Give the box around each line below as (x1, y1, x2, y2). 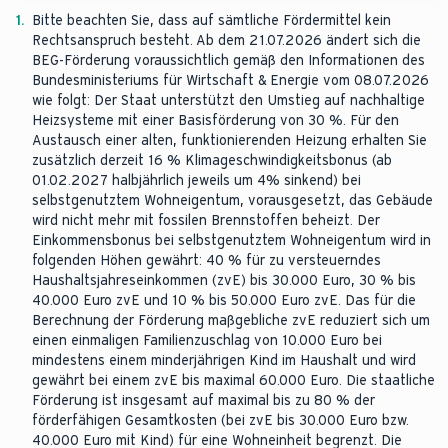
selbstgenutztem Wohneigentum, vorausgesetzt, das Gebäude (32, 192, 433, 209)
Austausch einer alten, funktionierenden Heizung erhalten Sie (32, 132, 427, 149)
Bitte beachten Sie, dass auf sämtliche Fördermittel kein (32, 12, 391, 29)
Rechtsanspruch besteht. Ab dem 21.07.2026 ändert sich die (32, 32, 421, 49)
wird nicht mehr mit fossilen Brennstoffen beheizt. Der (32, 212, 380, 229)
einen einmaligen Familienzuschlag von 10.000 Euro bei (32, 332, 382, 349)
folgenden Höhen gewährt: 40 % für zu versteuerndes (32, 252, 381, 269)
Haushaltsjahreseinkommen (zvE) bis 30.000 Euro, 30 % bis (32, 272, 416, 289)
